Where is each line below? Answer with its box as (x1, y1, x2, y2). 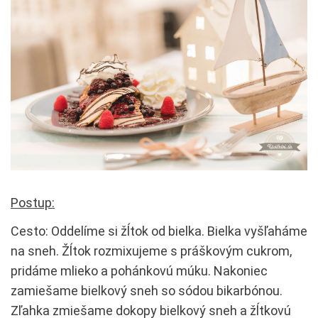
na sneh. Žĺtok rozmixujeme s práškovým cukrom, (11, 243, 292, 258)
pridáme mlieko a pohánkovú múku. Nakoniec (11, 263, 268, 278)
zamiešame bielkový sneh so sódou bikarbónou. (11, 283, 283, 298)
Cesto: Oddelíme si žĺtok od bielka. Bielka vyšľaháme (11, 223, 307, 238)
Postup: (11, 194, 55, 210)
